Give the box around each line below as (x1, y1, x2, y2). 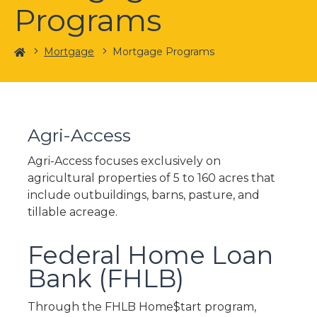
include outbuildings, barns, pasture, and (27, 188, 260, 202)
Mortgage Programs (113, 45, 214, 59)
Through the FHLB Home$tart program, (27, 300, 256, 313)
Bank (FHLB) (27, 263, 184, 294)
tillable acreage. (27, 205, 117, 219)
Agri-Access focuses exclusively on (27, 154, 221, 168)
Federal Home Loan (27, 240, 273, 270)
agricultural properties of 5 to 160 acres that (27, 171, 275, 185)
